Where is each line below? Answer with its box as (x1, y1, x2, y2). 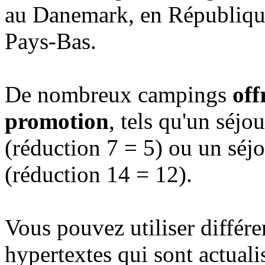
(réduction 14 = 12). (5, 161, 198, 187)
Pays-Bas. (5, 28, 102, 54)
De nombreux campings (5, 81, 232, 107)
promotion (5, 108, 109, 134)
